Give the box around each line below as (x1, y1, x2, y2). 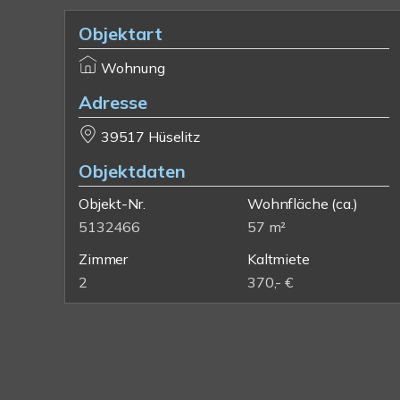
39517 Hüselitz (100, 128, 200, 146)
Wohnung (100, 59, 165, 77)
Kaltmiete (247, 250, 310, 268)
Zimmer (79, 250, 129, 268)
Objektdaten (79, 160, 186, 182)
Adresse (79, 91, 147, 113)
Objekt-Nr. (79, 195, 146, 212)
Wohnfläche (247, 195, 329, 212)
